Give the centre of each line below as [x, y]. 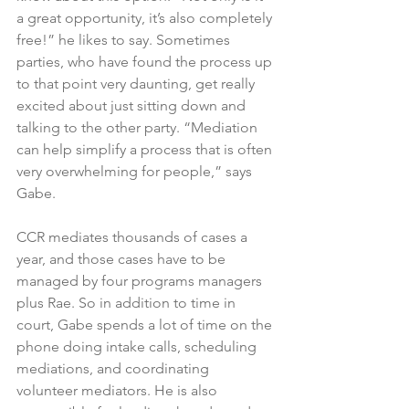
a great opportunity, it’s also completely [146, 17]
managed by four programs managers [141, 280]
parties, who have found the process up [146, 61]
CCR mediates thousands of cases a [134, 236]
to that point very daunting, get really [137, 83]
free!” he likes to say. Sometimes [125, 39]
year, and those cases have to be [123, 258]
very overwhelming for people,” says [136, 171]
